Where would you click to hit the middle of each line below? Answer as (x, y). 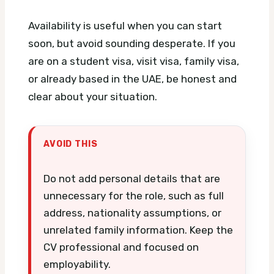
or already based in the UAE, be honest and (132, 79)
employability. (77, 264)
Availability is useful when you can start (125, 25)
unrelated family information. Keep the (138, 230)
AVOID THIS (71, 143)
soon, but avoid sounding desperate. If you (132, 43)
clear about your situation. (93, 96)
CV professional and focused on (121, 247)
